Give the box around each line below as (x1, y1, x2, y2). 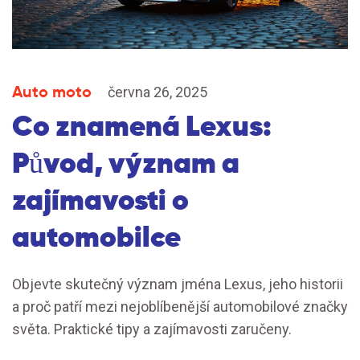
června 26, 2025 (108, 84, 207, 101)
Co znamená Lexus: (12, 107, 272, 145)
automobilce (12, 218, 181, 256)
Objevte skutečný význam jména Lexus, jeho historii (12, 276, 343, 293)
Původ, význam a (12, 144, 239, 182)
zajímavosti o (12, 181, 189, 219)
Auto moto (12, 81, 92, 103)
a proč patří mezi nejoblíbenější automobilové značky (12, 298, 348, 316)
